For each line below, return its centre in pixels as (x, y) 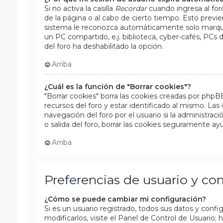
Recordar (131, 8)
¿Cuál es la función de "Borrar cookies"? (117, 86)
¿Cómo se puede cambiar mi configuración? (125, 199)
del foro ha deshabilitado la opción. (104, 46)
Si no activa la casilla (79, 8)
